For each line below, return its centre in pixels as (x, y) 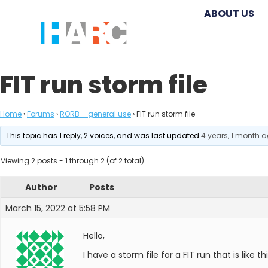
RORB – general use (95, 114)
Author (41, 187)
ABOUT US (229, 13)
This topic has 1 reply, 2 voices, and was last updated (104, 135)
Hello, (94, 236)
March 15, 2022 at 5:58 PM (58, 208)
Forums (41, 114)
